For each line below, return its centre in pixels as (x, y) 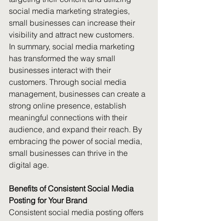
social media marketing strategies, (70, 11)
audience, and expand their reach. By (76, 129)
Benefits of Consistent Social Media (72, 188)
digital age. (29, 165)
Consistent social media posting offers (77, 212)
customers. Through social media (69, 82)
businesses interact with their (61, 70)
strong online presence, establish (69, 106)
